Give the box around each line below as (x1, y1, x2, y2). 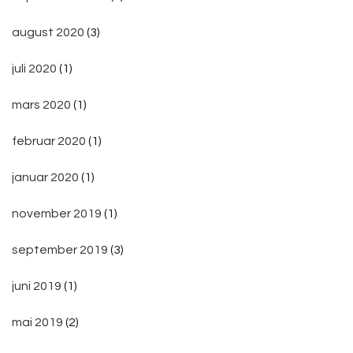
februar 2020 (12, 134, 86, 147)
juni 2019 (12, 279, 61, 292)
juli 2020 (12, 61, 57, 75)
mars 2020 (12, 98, 71, 111)
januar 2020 (12, 170, 79, 184)
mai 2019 (12, 315, 63, 329)
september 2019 (12, 243, 108, 256)
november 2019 (12, 206, 102, 220)
